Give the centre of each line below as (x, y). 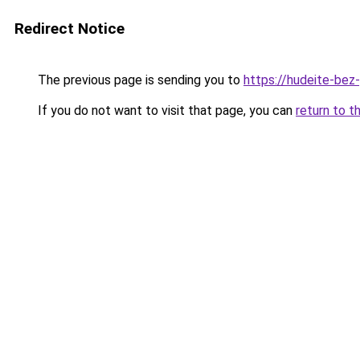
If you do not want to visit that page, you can (165, 110)
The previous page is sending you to (139, 80)
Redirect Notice (70, 29)
